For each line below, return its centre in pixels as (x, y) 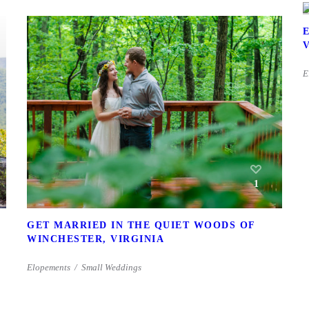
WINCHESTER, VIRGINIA (96, 239)
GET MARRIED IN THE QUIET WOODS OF (141, 226)
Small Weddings (111, 268)
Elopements (49, 268)
